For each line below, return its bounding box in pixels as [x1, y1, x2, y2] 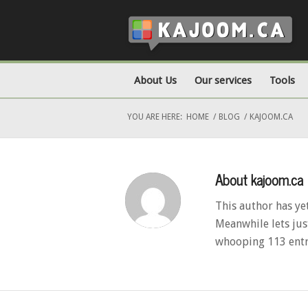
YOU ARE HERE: [127, 112, 182, 122]
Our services [195, 74, 252, 87]
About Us [134, 74, 177, 87]
